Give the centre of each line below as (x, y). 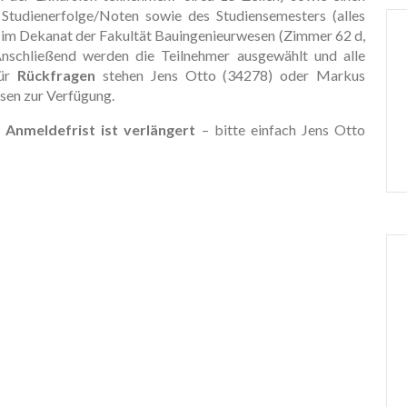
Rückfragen (56, 74)
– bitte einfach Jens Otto (280, 129)
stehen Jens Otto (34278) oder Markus (230, 74)
